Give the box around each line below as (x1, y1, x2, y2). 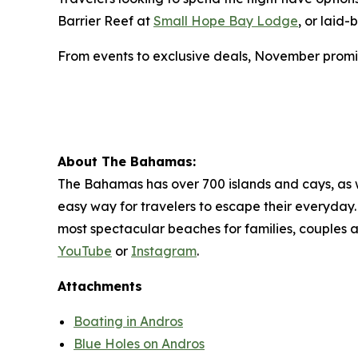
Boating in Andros (74, 312, 183, 329)
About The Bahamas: (58, 153, 196, 169)
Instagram (131, 242, 197, 259)
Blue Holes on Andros (74, 335, 205, 352)
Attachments (58, 277, 142, 294)
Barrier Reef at (58, 12, 153, 29)
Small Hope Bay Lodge (153, 12, 298, 29)
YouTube (58, 242, 112, 259)
